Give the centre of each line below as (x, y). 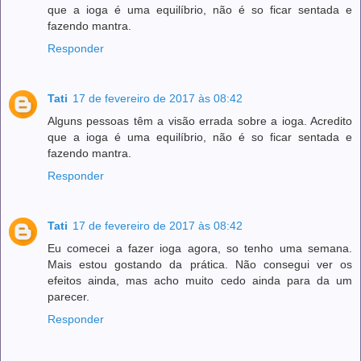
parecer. (68, 296)
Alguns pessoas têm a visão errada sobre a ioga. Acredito (200, 120)
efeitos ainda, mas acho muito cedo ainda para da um (200, 280)
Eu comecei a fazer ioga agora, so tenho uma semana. (200, 248)
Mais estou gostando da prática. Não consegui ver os (200, 264)
